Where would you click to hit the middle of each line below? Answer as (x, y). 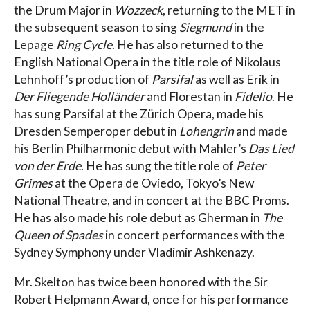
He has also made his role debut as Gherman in (138, 218)
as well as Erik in (236, 80)
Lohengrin (207, 131)
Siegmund (206, 28)
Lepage (35, 45)
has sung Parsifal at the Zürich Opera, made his (139, 114)
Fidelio (253, 97)
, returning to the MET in (229, 10)
